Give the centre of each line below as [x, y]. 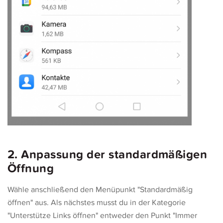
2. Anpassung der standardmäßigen [108, 155]
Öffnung [31, 168]
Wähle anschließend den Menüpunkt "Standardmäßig [100, 190]
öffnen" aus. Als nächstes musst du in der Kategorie [97, 203]
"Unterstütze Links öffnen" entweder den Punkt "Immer [102, 216]
